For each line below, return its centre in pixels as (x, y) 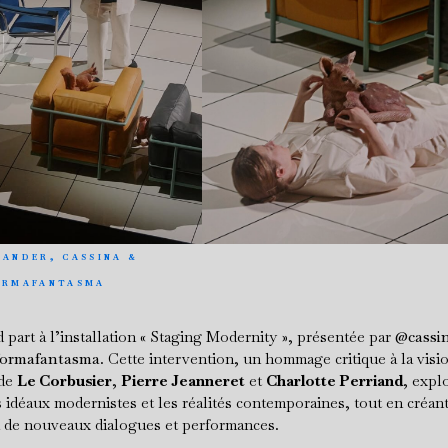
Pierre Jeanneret (182, 381)
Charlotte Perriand (334, 381)
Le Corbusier (64, 381)
